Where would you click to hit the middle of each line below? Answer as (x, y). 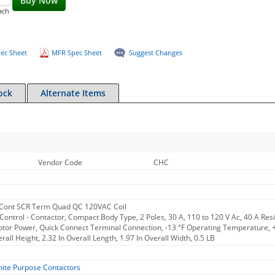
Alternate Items (73, 93)
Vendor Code (60, 162)
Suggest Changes (155, 52)
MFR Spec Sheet (76, 52)
